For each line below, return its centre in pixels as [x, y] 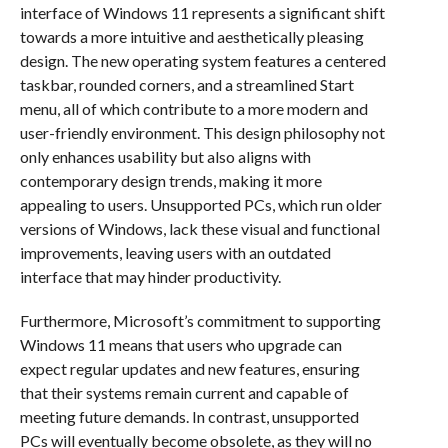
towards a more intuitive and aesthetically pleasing [191, 36]
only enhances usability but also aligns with [165, 156]
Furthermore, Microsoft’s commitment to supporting [200, 320]
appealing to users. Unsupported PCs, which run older [200, 204]
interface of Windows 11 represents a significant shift [202, 12]
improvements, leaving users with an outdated [175, 252]
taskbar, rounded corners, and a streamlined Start [186, 84]
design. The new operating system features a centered [202, 60]
